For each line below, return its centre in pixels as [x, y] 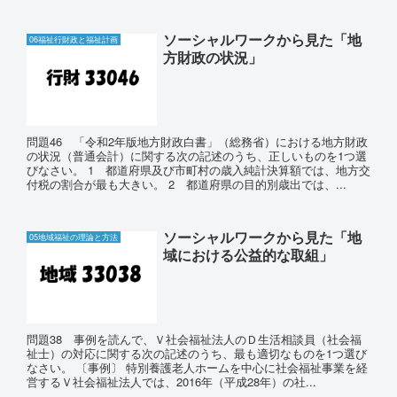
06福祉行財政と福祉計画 [74, 40]
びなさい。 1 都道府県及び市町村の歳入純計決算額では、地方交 [198, 170]
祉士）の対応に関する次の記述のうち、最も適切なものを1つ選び [197, 353]
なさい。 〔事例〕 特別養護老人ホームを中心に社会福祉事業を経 [197, 367]
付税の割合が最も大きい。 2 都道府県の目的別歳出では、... [187, 184]
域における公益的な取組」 [248, 254]
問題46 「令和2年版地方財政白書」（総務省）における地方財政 [197, 142]
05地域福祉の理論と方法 [74, 237]
